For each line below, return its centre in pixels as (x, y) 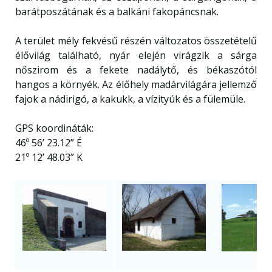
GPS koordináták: (54, 128)
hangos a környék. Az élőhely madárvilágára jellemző (136, 84)
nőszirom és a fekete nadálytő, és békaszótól (136, 70)
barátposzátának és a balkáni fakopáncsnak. (117, 12)
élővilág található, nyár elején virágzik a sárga (136, 55)
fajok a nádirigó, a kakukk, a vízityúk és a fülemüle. (130, 99)
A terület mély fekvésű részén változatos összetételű (136, 41)
